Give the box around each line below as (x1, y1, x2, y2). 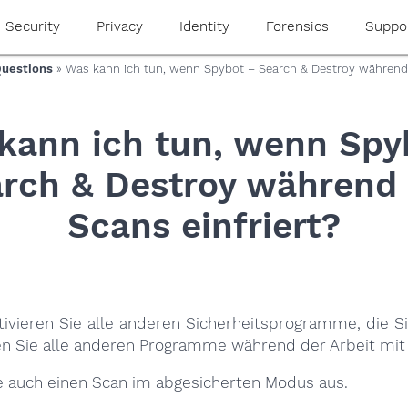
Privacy (96, 18, 143, 35)
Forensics (265, 18, 329, 35)
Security (5, 18, 60, 35)
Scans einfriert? (67, 204, 341, 246)
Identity (178, 18, 229, 35)
